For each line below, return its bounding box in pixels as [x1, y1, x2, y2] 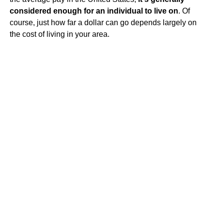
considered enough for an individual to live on [10, 7, 178, 15]
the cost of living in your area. [10, 30, 109, 38]
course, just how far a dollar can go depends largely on [10, 18, 197, 27]
